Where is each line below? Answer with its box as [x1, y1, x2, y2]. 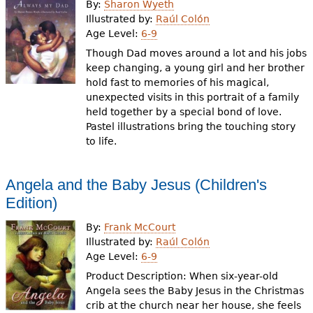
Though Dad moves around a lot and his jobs [86, 48, 307, 59]
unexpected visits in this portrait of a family [86, 92, 300, 103]
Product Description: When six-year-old [86, 270, 279, 282]
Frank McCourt [104, 221, 176, 233]
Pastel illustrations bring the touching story [86, 121, 296, 132]
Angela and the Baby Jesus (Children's [5, 176, 267, 194]
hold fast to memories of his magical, [86, 77, 270, 88]
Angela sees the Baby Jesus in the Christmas [86, 285, 305, 296]
